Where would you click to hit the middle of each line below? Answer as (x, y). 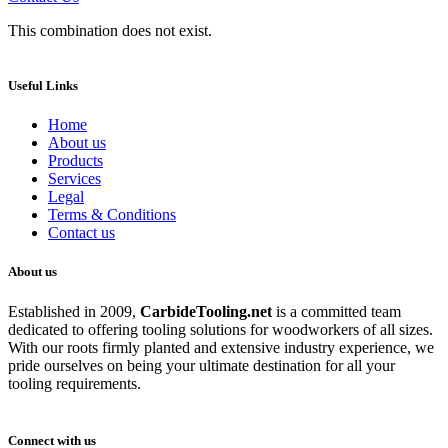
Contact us (81, 233)
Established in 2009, (74, 311)
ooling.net (239, 311)
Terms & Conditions (112, 215)
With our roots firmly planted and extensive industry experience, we (221, 347)
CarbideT (173, 311)
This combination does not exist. (110, 30)
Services (74, 179)
